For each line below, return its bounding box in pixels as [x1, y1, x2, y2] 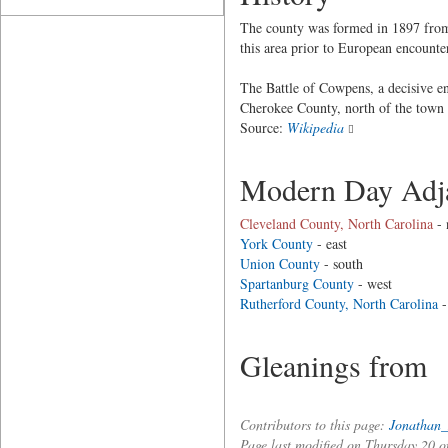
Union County [239, 254, 320, 273]
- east [312, 234, 347, 253]
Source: [239, 118, 287, 137]
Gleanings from [239, 345, 427, 385]
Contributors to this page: [239, 415, 389, 434]
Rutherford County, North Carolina [239, 294, 438, 313]
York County [239, 234, 313, 253]
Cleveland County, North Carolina [239, 214, 433, 233]
